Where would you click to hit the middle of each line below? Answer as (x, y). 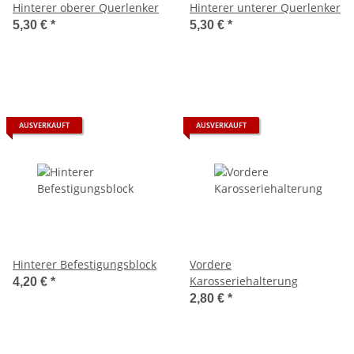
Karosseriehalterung (244, 281)
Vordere (211, 264)
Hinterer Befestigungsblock (85, 264)
